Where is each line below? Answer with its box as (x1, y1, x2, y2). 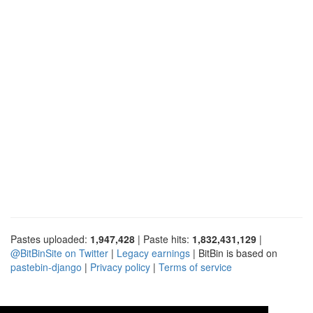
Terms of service (159, 259, 232, 274)
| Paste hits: (135, 231, 192, 246)
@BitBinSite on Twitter (10, 245, 108, 260)
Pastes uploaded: (10, 231, 90, 246)
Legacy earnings (117, 245, 190, 260)
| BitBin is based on (190, 245, 277, 260)
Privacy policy (90, 259, 150, 274)
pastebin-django (10, 259, 82, 274)
